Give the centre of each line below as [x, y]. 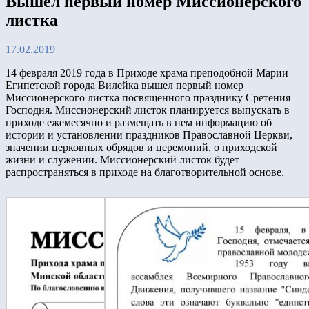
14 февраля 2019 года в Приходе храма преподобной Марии [147, 72]
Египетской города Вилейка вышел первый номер [124, 85]
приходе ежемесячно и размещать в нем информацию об [139, 122]
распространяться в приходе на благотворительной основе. [145, 172]
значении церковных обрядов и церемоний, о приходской [141, 147]
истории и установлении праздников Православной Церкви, [149, 134]
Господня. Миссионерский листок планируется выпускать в [148, 110]
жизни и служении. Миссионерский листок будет [122, 159]
